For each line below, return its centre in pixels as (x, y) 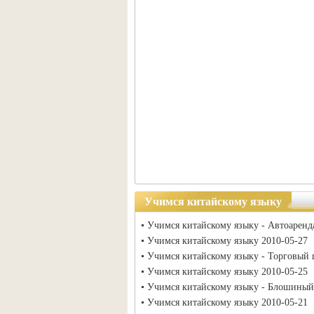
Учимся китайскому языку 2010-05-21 (227, 302)
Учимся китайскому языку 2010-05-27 (227, 241)
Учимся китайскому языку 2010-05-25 (227, 272)
